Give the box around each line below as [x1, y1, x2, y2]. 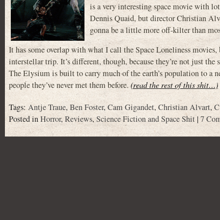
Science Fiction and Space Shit [96, 113, 195, 124]
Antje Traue [28, 102, 66, 112]
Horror [40, 113, 61, 124]
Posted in [9, 113, 40, 124]
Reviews [65, 113, 92, 124]
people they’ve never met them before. [9, 79, 131, 90]
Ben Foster [70, 102, 104, 112]
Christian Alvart [158, 102, 210, 112]
